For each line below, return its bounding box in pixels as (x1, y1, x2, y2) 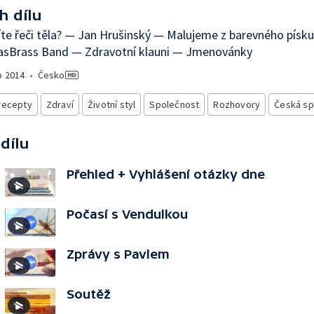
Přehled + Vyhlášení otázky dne (67, 167, 265, 182)
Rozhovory (213, 98, 261, 111)
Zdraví (46, 98, 74, 111)
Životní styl (88, 98, 136, 111)
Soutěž (67, 287, 111, 301)
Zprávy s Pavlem (67, 247, 170, 261)
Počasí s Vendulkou (67, 207, 188, 221)
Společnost (149, 98, 200, 111)
